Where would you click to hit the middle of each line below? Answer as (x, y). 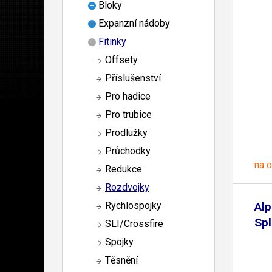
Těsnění (121, 260)
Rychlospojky (133, 206)
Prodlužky (126, 133)
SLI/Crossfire (134, 224)
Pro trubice (128, 115)
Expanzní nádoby (134, 24)
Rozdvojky (127, 188)
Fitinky (112, 42)
